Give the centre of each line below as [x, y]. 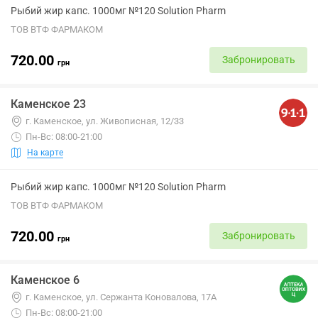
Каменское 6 [45, 280]
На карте [45, 152]
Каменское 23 [48, 104]
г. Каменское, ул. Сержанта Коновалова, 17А [121, 297]
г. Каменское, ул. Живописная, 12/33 [105, 121]
